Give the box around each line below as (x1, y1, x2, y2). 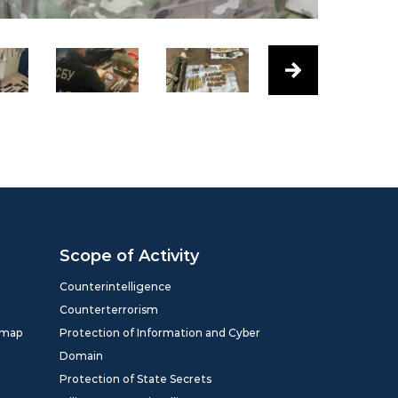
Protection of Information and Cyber (60, 326, 260, 339)
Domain (60, 349, 103, 362)
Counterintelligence (60, 280, 171, 293)
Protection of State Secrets (60, 372, 211, 386)
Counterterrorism (60, 303, 158, 316)
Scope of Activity (60, 246, 199, 266)
